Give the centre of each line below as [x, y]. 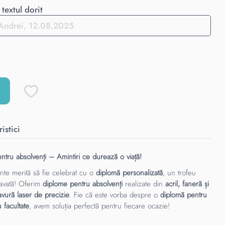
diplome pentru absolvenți [83, 184]
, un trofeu [180, 173]
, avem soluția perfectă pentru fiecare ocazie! [100, 206]
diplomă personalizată [130, 173]
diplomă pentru [184, 195]
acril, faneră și [187, 184]
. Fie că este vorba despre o [115, 195]
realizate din [144, 184]
